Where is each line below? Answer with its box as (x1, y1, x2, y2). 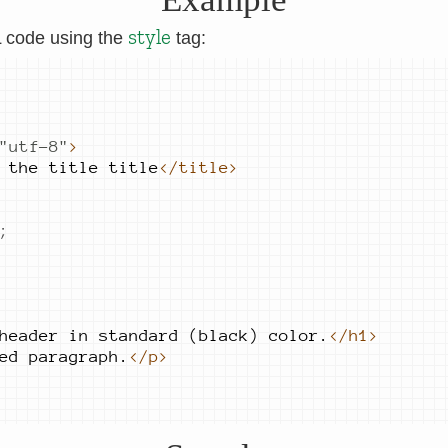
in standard (69, 326, 189, 345)
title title (49, 158, 159, 177)
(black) (189, 326, 269, 345)
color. (269, 326, 329, 345)
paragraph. (29, 347, 129, 366)
